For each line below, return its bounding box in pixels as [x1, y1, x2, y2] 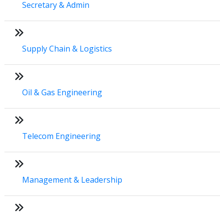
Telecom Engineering [22, 130, 101, 141]
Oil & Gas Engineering [22, 86, 102, 98]
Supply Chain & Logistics [22, 43, 112, 54]
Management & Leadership [22, 174, 122, 185]
